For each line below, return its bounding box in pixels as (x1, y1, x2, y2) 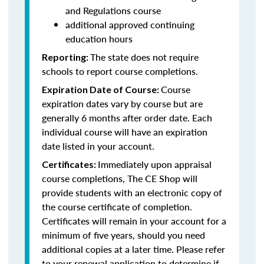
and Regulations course (65, 4, 161, 17)
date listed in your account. (42, 139, 157, 153)
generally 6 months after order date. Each (42, 111, 212, 124)
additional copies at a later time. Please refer (42, 242, 225, 256)
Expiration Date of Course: (42, 84, 161, 95)
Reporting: (42, 51, 90, 62)
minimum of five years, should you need (42, 228, 205, 242)
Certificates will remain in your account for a (42, 214, 226, 227)
